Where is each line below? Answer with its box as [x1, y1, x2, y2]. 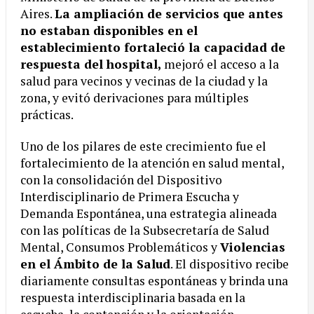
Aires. [20, 6, 55, 22]
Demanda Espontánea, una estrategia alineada [20, 205, 277, 222]
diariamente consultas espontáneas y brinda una [20, 273, 288, 289]
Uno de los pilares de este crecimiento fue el [20, 138, 266, 155]
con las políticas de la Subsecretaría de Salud [20, 222, 269, 239]
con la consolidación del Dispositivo [20, 172, 222, 189]
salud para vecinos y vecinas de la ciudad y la [20, 73, 268, 90]
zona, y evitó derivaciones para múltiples [20, 90, 249, 107]
